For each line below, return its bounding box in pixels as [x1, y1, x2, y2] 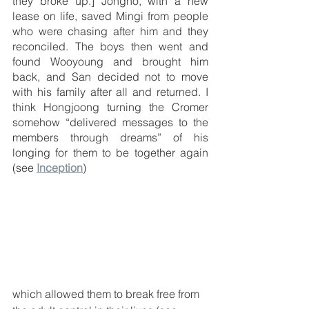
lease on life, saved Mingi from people [12, 8, 208, 23]
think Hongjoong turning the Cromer [12, 99, 208, 114]
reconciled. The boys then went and [12, 39, 208, 53]
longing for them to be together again [12, 145, 208, 159]
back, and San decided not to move [12, 69, 208, 83]
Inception [37, 160, 83, 175]
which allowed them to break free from [12, 286, 202, 301]
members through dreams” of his [12, 130, 208, 144]
